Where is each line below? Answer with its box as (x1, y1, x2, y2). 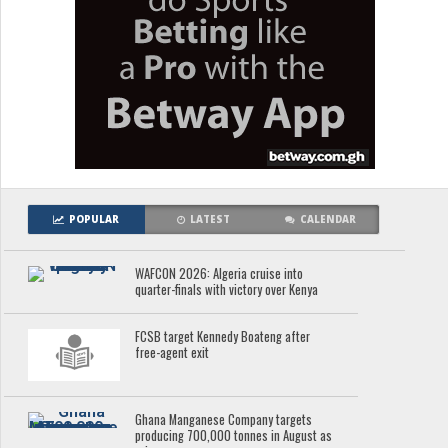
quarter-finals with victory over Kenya (135, 280, 319, 299)
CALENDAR (300, 213, 357, 226)
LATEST (190, 213, 231, 226)
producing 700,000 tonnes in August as (135, 425, 333, 445)
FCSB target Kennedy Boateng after (135, 327, 311, 346)
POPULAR (69, 213, 120, 226)
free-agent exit (135, 343, 210, 362)
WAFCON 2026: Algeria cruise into (135, 264, 304, 283)
